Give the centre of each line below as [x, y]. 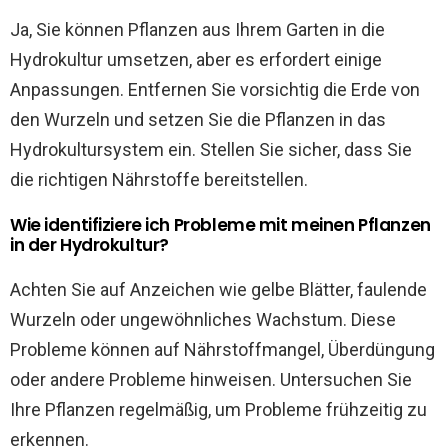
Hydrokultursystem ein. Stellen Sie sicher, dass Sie [211, 149]
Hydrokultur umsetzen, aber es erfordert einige [196, 59]
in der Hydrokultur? [89, 244]
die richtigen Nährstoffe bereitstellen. [159, 179]
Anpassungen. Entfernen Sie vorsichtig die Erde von [215, 89]
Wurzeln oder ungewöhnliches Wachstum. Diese [203, 319]
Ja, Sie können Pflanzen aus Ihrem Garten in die [197, 29]
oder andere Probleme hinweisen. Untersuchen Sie [211, 379]
